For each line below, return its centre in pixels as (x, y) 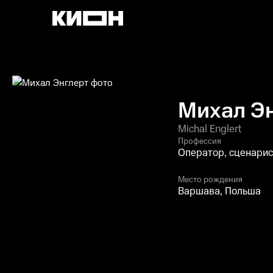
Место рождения (210, 180)
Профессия (200, 141)
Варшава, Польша (219, 191)
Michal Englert (210, 129)
